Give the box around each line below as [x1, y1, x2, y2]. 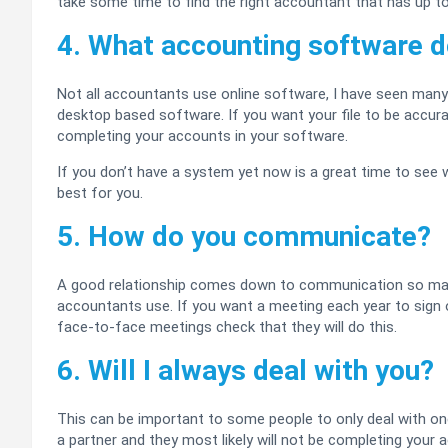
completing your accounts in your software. [57, 127, 348, 146]
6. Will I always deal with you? [57, 354, 434, 388]
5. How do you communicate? [57, 220, 431, 254]
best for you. [57, 184, 143, 203]
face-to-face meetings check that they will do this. [57, 318, 397, 337]
